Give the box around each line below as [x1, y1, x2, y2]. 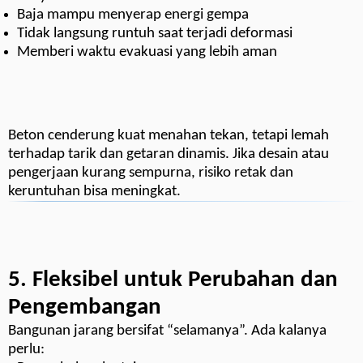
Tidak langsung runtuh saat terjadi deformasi [17, 26, 293, 42]
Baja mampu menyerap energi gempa [17, 7, 250, 23]
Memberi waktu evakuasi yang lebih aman [17, 45, 278, 61]
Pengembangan [8, 297, 161, 320]
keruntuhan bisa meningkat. [8, 184, 181, 200]
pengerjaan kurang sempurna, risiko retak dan [8, 165, 293, 181]
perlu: [8, 342, 45, 358]
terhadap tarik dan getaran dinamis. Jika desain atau [8, 147, 329, 163]
